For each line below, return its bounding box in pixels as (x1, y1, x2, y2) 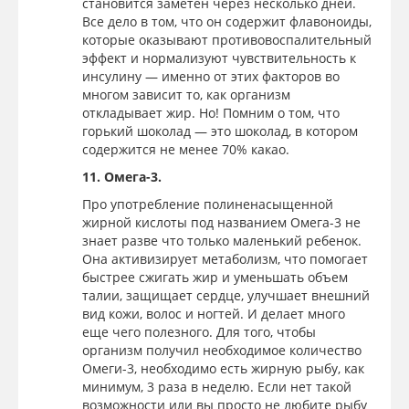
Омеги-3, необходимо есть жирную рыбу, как (82, 359, 364, 377)
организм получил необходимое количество (82, 341, 362, 359)
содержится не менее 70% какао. (82, 140, 289, 158)
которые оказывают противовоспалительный (82, 30, 372, 48)
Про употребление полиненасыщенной (82, 194, 333, 213)
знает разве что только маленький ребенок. (82, 231, 362, 249)
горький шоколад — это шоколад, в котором (82, 121, 358, 140)
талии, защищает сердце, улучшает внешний (82, 286, 370, 304)
